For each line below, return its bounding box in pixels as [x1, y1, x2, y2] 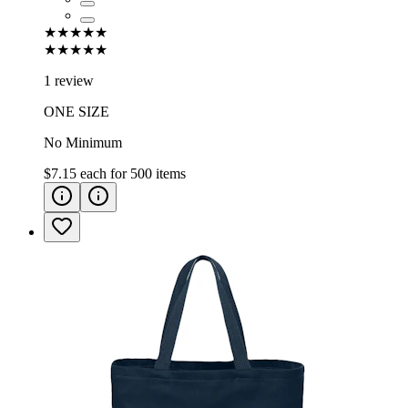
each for [80, 165, 130, 181]
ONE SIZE [44, 103, 109, 119]
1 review [44, 72, 94, 88]
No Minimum [44, 134, 122, 150]
